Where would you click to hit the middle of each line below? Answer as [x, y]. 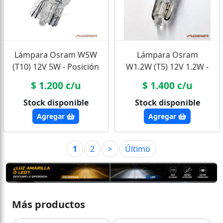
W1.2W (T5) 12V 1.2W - [167, 67]
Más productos [49, 204]
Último [138, 149]
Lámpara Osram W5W [56, 55]
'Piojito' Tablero [167, 79]
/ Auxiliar [56, 79]
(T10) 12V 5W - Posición [56, 67]
